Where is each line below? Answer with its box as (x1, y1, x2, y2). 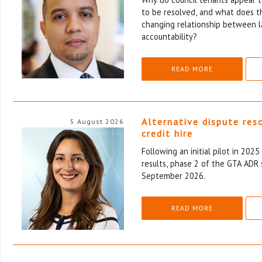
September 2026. (142, 170, 205, 181)
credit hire (142, 127, 193, 139)
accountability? (142, 30, 197, 42)
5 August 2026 (70, 116, 124, 126)
